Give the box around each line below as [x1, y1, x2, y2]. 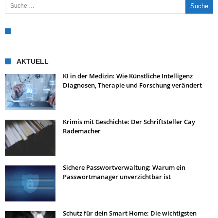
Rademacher [63, 127, 101, 135]
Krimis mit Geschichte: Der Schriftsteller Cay [63, 117, 195, 126]
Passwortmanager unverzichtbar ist [63, 172, 171, 181]
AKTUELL [17, 57, 49, 65]
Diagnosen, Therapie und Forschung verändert [63, 81, 202, 90]
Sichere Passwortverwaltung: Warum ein [63, 163, 185, 172]
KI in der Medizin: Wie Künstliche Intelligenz [63, 72, 193, 80]
